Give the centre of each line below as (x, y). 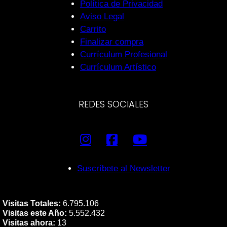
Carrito (93, 29)
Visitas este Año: (35, 213)
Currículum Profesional (124, 54)
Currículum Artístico (118, 67)
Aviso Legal (102, 16)
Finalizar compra (112, 42)
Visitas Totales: (32, 203)
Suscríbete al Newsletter (124, 168)
